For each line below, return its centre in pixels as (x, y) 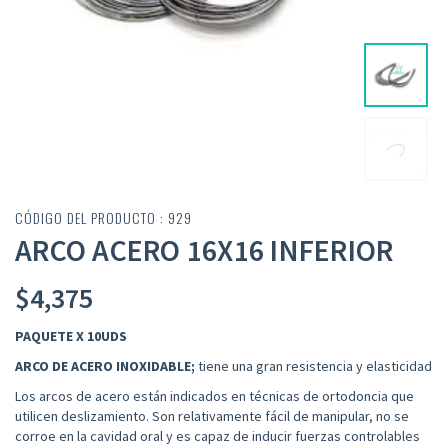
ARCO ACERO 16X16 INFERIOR (204, 250)
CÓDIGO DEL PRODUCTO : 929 (103, 218)
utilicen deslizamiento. (82, 416)
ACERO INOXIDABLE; (134, 366)
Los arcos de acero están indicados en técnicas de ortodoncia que (214, 396)
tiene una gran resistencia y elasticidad (315, 366)
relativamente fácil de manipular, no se (293, 416)
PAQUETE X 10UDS (71, 336)
